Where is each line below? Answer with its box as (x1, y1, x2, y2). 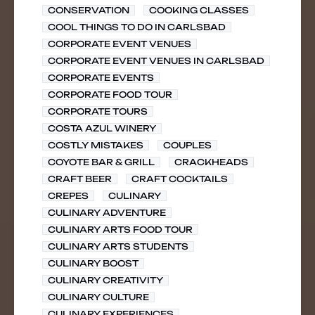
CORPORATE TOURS (48, 106, 148, 117)
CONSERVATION (48, 5, 129, 15)
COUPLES (163, 140, 212, 150)
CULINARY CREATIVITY (48, 275, 163, 285)
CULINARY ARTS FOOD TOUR (48, 224, 193, 235)
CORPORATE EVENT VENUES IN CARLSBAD (48, 56, 264, 66)
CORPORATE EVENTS (48, 72, 154, 83)
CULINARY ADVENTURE (48, 207, 166, 218)
